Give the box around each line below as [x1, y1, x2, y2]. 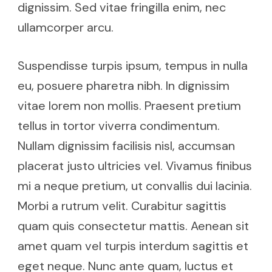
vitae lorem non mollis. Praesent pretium [18, 97, 241, 114]
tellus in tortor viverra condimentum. [18, 117, 220, 134]
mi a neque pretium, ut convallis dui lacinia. [18, 177, 252, 194]
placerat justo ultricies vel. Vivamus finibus [18, 157, 252, 174]
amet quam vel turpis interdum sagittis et [18, 237, 248, 254]
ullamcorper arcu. [18, 19, 114, 35]
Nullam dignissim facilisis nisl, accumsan [18, 137, 235, 154]
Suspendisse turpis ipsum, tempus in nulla [18, 57, 248, 73]
